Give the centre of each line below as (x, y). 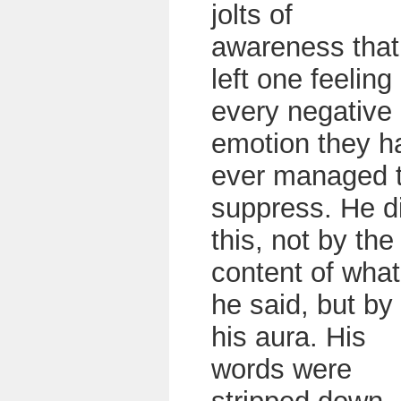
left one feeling (302, 79)
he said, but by (302, 305)
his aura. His (289, 337)
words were (282, 369)
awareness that (305, 47)
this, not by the (303, 240)
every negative (302, 111)
